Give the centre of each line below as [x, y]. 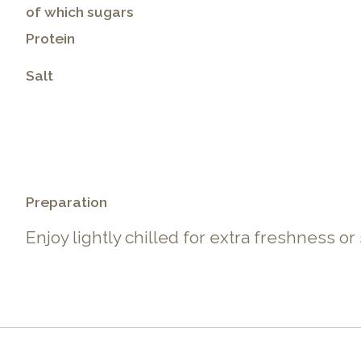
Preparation [66, 202]
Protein [50, 38]
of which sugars [80, 11]
